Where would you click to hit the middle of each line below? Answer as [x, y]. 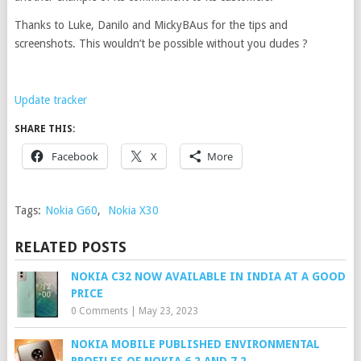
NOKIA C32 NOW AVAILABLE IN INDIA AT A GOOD [208, 276]
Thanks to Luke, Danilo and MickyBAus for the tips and [151, 25]
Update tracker [50, 100]
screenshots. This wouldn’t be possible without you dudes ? [161, 43]
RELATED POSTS [70, 247]
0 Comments [99, 311]
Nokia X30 [133, 210]
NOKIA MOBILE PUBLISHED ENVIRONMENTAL [195, 344]
